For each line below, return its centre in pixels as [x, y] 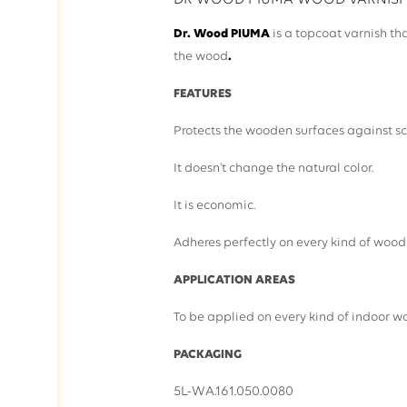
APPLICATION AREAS [234, 280]
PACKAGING [207, 355]
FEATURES [202, 94]
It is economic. [214, 206]
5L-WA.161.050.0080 [242, 392]
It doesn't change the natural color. [273, 169]
